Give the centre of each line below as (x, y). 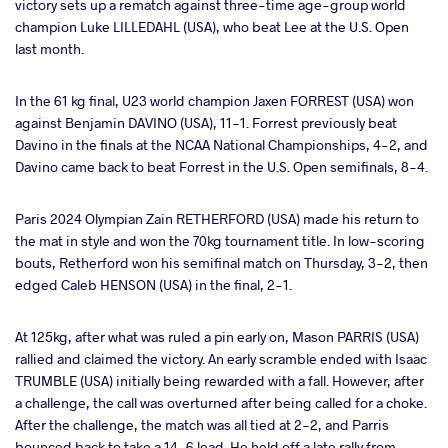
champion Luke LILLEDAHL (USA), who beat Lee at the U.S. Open (212, 26)
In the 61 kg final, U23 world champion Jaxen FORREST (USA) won (214, 100)
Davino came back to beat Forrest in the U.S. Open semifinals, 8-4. (221, 166)
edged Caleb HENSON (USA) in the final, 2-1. (153, 284)
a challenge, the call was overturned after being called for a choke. (221, 402)
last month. (49, 48)
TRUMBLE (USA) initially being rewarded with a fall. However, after (219, 380)
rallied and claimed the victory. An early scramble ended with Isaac (221, 358)
